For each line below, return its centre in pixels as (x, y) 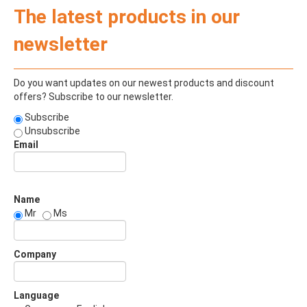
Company (35, 255)
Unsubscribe (51, 131)
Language (36, 296)
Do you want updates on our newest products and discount (144, 83)
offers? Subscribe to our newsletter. (94, 97)
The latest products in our (127, 17)
